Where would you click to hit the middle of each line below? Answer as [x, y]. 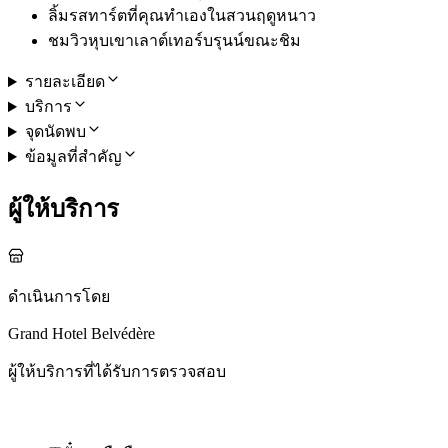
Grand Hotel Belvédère [81, 333]
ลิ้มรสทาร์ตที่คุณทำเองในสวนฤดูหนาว [182, 16]
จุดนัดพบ [55, 132]
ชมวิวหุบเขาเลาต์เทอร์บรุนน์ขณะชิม [174, 41]
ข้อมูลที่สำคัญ [73, 157]
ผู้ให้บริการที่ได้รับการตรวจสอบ [117, 371]
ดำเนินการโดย [59, 296]
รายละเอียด [64, 82]
